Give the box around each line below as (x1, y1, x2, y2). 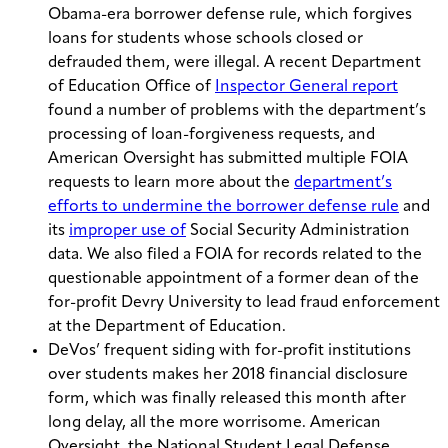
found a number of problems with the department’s (48, 103, 426, 120)
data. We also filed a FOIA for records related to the (48, 247, 422, 264)
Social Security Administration (186, 223, 410, 240)
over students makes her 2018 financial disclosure (48, 367, 408, 384)
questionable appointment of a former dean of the (48, 271, 419, 288)
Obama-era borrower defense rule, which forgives (48, 7, 412, 24)
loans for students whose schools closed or (48, 31, 363, 48)
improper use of (69, 223, 186, 240)
